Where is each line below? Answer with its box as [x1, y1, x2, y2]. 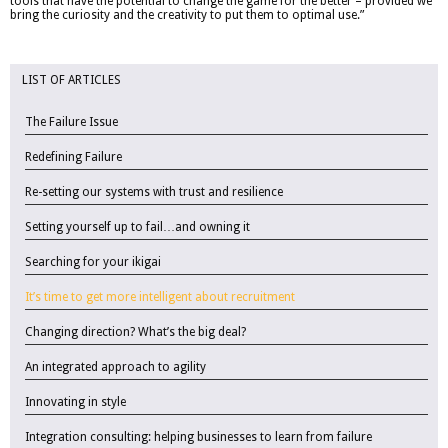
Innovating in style [25, 395, 126, 410]
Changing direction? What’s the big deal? [25, 325, 246, 340]
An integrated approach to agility [25, 360, 206, 375]
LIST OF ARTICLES [22, 73, 121, 88]
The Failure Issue [25, 115, 118, 130]
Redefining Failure [25, 150, 122, 165]
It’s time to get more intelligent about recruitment [25, 290, 295, 305]
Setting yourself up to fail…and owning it [25, 220, 250, 235]
